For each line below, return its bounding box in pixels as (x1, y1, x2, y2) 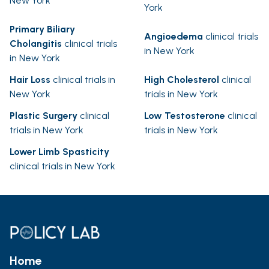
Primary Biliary (10, 23, 75, 35)
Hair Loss (10, 74, 50, 86)
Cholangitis (10, 38, 62, 50)
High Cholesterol (144, 74, 219, 86)
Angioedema (144, 31, 203, 43)
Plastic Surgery (10, 110, 77, 122)
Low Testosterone (144, 110, 225, 122)
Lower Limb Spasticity (10, 146, 109, 158)
